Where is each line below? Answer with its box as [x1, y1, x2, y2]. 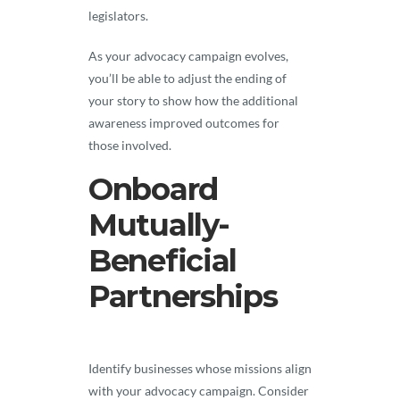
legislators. [88, 8, 151, 23]
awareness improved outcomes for [88, 115, 279, 130]
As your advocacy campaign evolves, [88, 48, 288, 63]
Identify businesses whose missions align [88, 361, 312, 376]
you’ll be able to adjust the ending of [88, 71, 287, 86]
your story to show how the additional [88, 93, 298, 108]
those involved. [88, 137, 174, 153]
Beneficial [88, 242, 237, 279]
